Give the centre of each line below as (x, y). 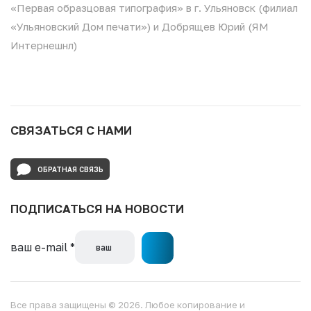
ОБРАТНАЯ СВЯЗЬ (70, 169)
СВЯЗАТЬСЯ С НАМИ (71, 130)
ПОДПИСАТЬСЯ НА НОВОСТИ (97, 209)
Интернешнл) (44, 45)
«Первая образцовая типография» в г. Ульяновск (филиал (154, 8)
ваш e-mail (40, 247)
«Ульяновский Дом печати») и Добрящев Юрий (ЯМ (140, 26)
